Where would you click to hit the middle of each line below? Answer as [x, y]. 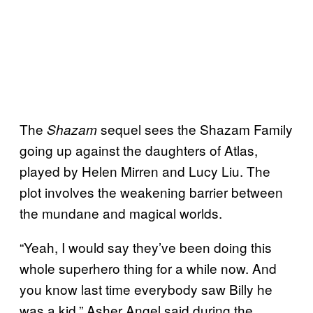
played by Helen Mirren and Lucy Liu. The [145, 170]
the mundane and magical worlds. [121, 212]
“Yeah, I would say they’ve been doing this [146, 247]
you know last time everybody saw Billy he [146, 289]
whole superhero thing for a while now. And [148, 268]
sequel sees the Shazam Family [197, 129]
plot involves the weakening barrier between [151, 191]
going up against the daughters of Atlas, [139, 150]
